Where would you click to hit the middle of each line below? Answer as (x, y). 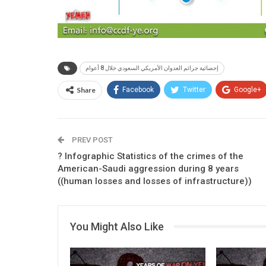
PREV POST (91, 140)
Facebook (138, 89)
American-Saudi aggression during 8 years (148, 168)
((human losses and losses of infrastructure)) (155, 181)
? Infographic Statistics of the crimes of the (151, 156)
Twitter (194, 89)
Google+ (248, 89)
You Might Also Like (117, 226)
